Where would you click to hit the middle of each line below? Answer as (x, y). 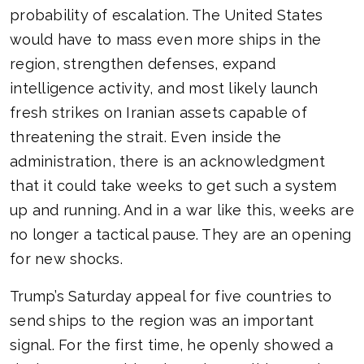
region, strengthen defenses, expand (143, 64)
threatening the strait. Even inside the (146, 137)
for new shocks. (66, 259)
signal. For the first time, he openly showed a (171, 345)
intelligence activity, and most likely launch (164, 89)
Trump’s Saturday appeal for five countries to (171, 297)
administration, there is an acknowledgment (167, 162)
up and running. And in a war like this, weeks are (182, 210)
